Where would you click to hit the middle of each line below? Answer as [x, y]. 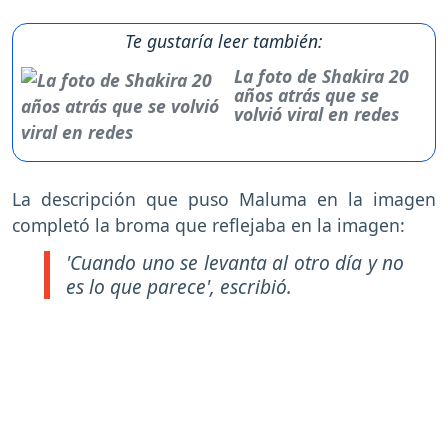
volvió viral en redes [316, 114]
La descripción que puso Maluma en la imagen [224, 199]
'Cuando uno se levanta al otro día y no [235, 262]
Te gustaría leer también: [224, 41]
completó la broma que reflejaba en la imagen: [208, 225]
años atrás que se [306, 95]
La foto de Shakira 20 [321, 76]
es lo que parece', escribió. [179, 286]
